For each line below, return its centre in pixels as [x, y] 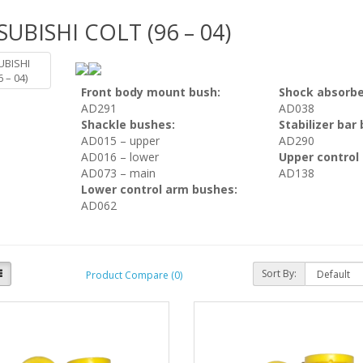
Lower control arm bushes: [159, 189]
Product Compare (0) [134, 275]
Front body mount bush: [150, 92]
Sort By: [280, 273]
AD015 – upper [120, 140]
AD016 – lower [120, 156]
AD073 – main [118, 173]
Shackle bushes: [128, 124]
